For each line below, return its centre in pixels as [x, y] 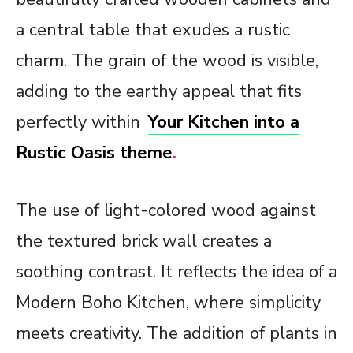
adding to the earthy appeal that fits [159, 92]
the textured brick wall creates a [144, 242]
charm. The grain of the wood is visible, [167, 61]
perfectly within [78, 123]
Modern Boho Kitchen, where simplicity [168, 303]
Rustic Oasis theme [94, 153]
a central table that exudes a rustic [153, 30]
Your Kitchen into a [223, 123]
